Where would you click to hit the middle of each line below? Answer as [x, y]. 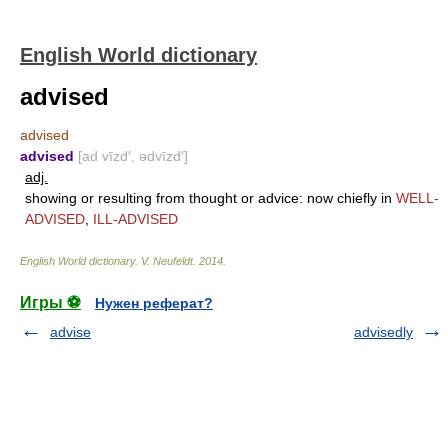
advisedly [383, 332]
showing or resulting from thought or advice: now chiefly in [210, 198]
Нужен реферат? [154, 303]
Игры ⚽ [50, 302]
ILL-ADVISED [135, 219]
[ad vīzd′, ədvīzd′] [133, 156]
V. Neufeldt [167, 261]
